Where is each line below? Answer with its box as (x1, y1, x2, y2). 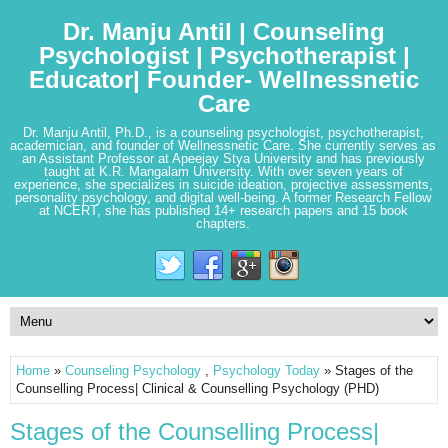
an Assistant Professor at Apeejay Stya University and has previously (21, 151, 425, 166)
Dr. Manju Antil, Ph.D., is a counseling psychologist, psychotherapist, (22, 125, 424, 140)
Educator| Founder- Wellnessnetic (29, 66, 419, 93)
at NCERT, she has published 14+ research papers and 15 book (38, 203, 408, 218)
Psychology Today (213, 363, 320, 378)
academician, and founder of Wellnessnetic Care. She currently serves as (10, 138, 436, 153)
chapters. (196, 216, 250, 231)
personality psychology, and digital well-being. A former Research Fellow (15, 190, 431, 205)
